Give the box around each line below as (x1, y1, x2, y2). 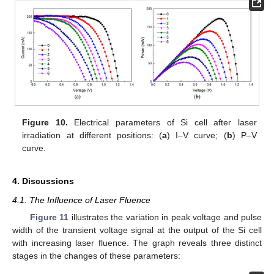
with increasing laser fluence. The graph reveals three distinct (12, 238, 262, 248)
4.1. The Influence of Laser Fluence (12, 195, 150, 206)
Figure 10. (22, 117, 68, 128)
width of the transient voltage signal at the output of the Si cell (12, 225, 262, 235)
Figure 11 (29, 212, 69, 223)
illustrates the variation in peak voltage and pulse (68, 212, 262, 223)
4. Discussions (12, 176, 74, 187)
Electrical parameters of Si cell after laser (67, 117, 257, 128)
